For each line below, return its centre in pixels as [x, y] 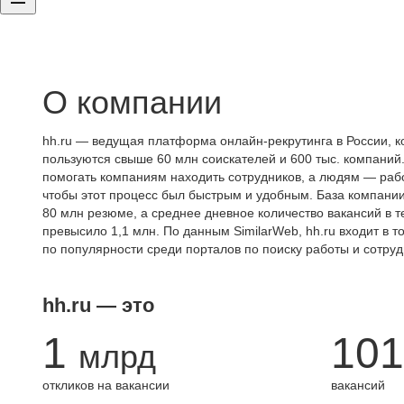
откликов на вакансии [106, 385]
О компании [132, 102]
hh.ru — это [98, 305]
